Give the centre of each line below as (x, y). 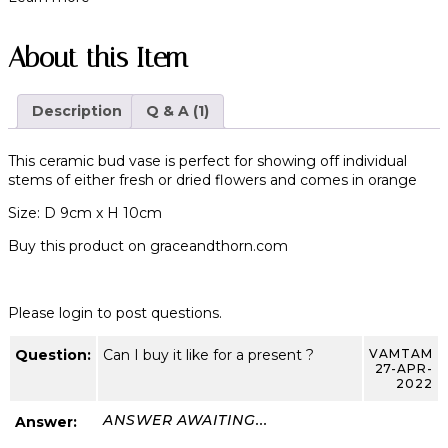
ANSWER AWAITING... (185, 419)
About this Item (98, 57)
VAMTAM (401, 353)
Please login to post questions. (115, 312)
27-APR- (403, 368)
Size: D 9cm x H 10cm (85, 212)
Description (77, 111)
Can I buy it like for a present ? (208, 354)
